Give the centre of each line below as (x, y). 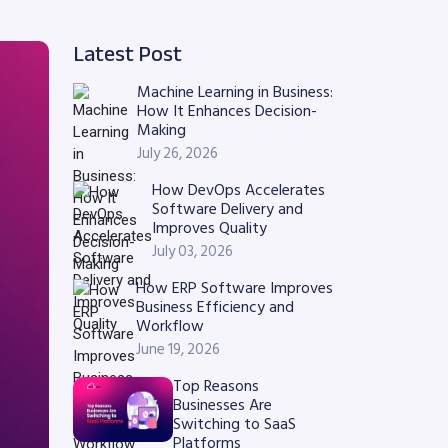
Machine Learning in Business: (235, 92)
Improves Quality (209, 228)
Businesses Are (222, 405)
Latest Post (127, 54)
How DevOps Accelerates (238, 190)
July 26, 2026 (177, 153)
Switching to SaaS (234, 424)
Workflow (170, 326)
